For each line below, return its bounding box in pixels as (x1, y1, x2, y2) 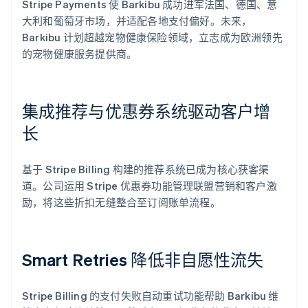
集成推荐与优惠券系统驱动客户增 (22, 100, 271, 122)
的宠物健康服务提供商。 (22, 46, 137, 60)
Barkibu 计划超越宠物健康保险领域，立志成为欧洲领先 (22, 30, 283, 44)
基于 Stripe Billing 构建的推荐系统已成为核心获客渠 (22, 162, 269, 176)
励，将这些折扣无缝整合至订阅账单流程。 (22, 195, 221, 209)
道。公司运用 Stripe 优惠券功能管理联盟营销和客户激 (22, 178, 277, 192)
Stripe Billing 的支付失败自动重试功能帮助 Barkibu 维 (22, 288, 279, 302)
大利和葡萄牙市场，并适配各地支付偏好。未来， (22, 13, 252, 27)
